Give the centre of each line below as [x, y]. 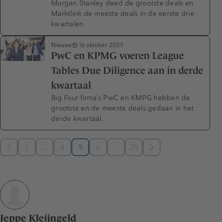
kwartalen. [68, 24]
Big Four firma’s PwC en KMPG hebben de [121, 98]
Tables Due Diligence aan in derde [127, 71]
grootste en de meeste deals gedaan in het [123, 108]
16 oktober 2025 [101, 45]
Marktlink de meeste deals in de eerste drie [123, 13]
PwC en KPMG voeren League [117, 56]
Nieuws [61, 45]
